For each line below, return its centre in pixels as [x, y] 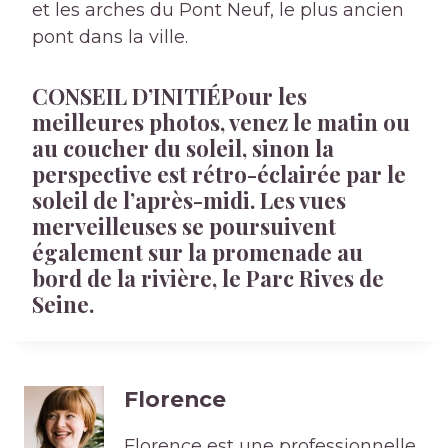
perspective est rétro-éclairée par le [219, 174]
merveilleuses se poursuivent [184, 226]
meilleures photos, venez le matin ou [221, 122]
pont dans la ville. [110, 37]
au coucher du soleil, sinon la [183, 148]
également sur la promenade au [197, 252]
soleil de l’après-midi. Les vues [189, 200]
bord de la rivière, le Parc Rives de [208, 278]
